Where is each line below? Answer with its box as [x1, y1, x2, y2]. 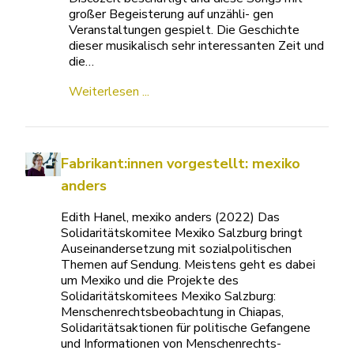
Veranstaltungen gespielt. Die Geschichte [69, 21, 300, 39]
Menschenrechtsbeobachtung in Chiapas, [60, 303, 284, 321]
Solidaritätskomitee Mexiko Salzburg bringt [60, 224, 303, 242]
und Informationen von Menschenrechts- [60, 335, 281, 352]
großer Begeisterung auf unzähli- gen [69, 6, 274, 23]
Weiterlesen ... [69, 83, 150, 100]
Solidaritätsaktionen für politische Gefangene [60, 319, 311, 337]
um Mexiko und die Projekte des [60, 272, 239, 289]
